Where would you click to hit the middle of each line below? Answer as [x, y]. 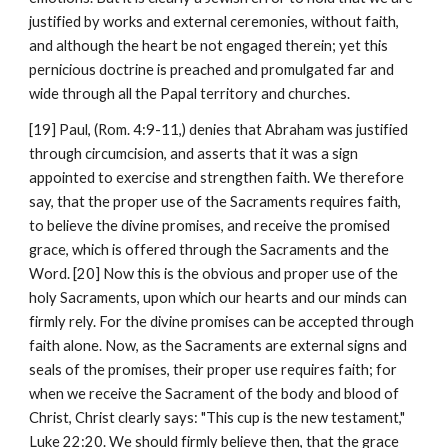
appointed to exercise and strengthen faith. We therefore [217, 177]
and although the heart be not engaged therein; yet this [209, 45]
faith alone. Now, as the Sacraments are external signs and [218, 345]
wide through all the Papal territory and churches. [190, 93]
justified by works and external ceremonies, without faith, [214, 21]
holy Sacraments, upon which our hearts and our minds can [218, 297]
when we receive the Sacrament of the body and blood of [214, 393]
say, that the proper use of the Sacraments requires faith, [215, 201]
